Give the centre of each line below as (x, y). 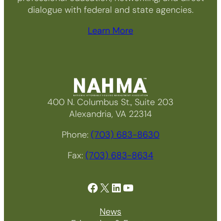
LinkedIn (113, 187)
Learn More (110, 30)
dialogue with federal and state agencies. (110, 10)
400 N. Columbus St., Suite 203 (110, 102)
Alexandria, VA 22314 (110, 114)
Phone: (76, 134)
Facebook (89, 187)
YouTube (125, 187)
